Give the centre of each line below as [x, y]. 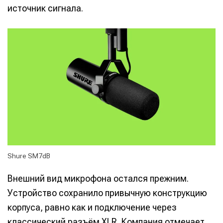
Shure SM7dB [29, 156]
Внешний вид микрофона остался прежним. [98, 179]
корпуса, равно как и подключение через [92, 208]
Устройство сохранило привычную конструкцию [107, 193]
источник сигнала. [45, 8]
